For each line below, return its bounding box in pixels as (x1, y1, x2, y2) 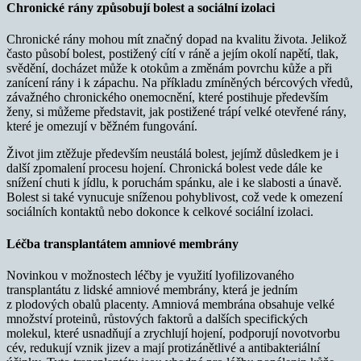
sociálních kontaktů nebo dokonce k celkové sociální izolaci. (6, 205, 313, 219)
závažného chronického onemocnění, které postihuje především (6, 90, 328, 105)
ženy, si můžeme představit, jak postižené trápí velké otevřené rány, (6, 105, 346, 119)
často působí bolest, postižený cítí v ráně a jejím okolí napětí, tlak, (6, 47, 338, 61)
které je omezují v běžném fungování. (6, 119, 197, 134)
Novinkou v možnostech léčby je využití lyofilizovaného (6, 268, 294, 282)
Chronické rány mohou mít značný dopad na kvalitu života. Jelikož (6, 32, 346, 47)
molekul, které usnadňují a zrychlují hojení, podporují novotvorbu (6, 326, 340, 340)
